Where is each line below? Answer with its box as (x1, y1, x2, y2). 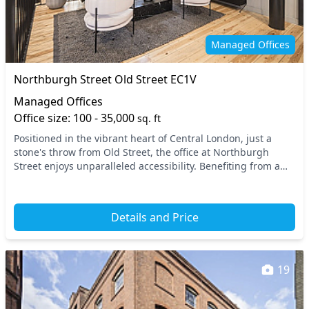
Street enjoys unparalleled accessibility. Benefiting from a (14, 159, 280, 172)
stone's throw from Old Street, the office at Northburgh (14, 146, 269, 159)
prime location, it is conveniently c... (14, 173, 180, 186)
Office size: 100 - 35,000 (14, 110, 137, 126)
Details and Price (110, 210, 199, 225)
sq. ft (137, 112, 161, 125)
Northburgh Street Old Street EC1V (14, 72, 197, 87)
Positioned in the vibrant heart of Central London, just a (14, 132, 272, 145)
